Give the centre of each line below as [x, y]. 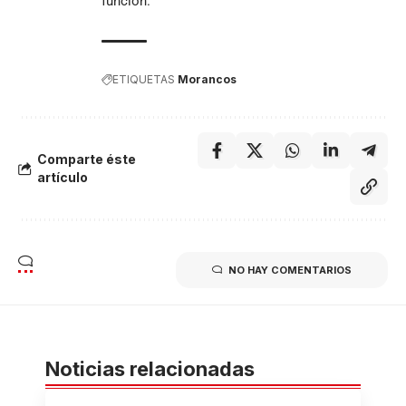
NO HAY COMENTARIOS [290, 270]
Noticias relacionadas [150, 368]
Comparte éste [87, 159]
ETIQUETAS [144, 79]
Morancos [207, 79]
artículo [63, 177]
